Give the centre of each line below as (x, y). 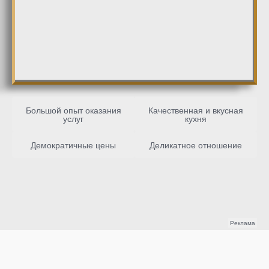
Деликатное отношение (196, 144)
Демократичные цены (73, 144)
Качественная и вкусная (196, 110)
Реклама (243, 222)
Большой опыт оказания (73, 110)
